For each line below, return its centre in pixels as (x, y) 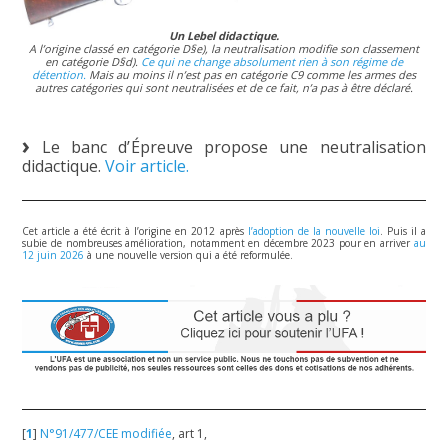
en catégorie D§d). (93, 62)
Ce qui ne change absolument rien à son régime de (272, 62)
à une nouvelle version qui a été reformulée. (189, 255)
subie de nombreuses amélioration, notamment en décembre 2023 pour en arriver (218, 243)
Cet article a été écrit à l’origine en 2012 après (135, 231)
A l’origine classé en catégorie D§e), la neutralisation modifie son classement (224, 49)
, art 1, (190, 434)
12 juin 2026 (53, 255)
